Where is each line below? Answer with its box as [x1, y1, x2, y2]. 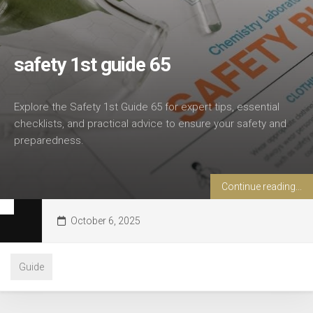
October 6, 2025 [71, 215, 140, 226]
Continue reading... [221, 181, 302, 192]
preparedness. [14, 134, 84, 147]
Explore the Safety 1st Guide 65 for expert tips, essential [14, 101, 279, 113]
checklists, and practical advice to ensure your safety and [14, 117, 286, 130]
